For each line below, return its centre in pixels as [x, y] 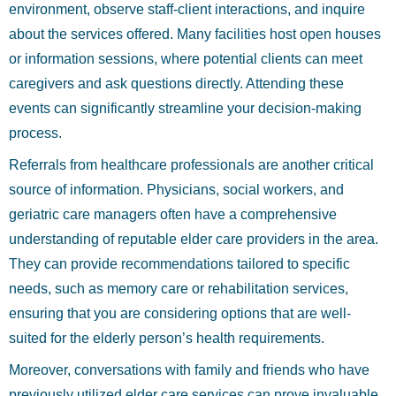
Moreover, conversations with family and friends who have [189, 370]
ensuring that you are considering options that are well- [180, 313]
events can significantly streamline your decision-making [185, 108]
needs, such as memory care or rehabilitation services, [179, 289]
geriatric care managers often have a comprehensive [173, 214]
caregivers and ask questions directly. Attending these [176, 84]
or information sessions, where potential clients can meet [186, 59]
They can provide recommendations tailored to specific [179, 264]
